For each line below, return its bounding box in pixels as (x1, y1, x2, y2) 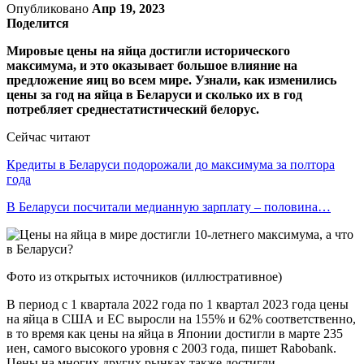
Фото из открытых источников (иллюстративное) (6, 269, 282, 284)
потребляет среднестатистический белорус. (6, 102, 259, 116)
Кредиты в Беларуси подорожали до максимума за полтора (6, 157, 335, 171)
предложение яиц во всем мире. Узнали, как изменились (6, 72, 336, 87)
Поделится (6, 15, 69, 30)
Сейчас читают (6, 129, 90, 144)
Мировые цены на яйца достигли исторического (6, 43, 290, 58)
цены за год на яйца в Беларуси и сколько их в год (6, 87, 302, 102)
